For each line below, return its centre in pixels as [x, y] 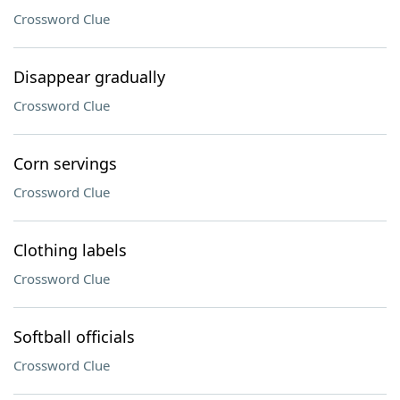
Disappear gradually [89, 77]
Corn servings [65, 163]
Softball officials [74, 337]
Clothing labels [70, 250]
